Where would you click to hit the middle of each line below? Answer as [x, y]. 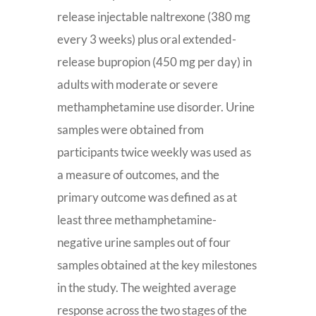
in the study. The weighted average [146, 287]
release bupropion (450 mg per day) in [154, 62]
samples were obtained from [130, 129]
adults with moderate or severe [137, 84]
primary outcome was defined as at [147, 197]
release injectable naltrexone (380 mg [153, 17]
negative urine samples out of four [144, 242]
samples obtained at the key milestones [157, 265]
